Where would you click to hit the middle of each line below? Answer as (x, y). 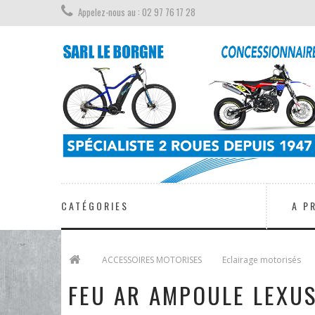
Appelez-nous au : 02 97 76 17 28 (137, 12)
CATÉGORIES (95, 205)
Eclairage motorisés (262, 259)
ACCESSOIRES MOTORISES (152, 259)
